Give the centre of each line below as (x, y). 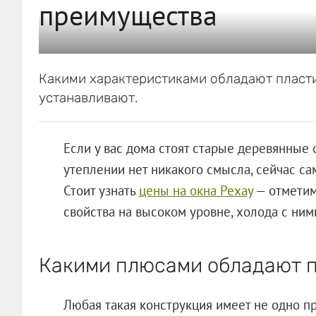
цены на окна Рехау (196, 190)
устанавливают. (88, 97)
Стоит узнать (101, 190)
